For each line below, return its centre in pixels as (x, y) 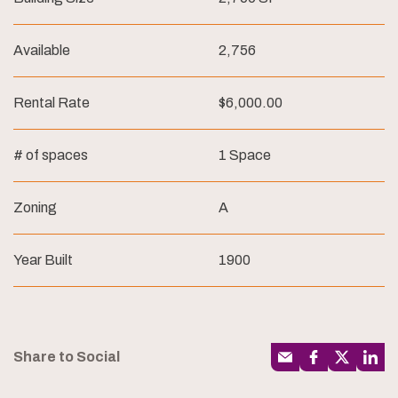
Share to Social (67, 356)
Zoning (35, 208)
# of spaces (51, 155)
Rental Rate (52, 103)
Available (42, 51)
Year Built (43, 260)
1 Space (245, 155)
